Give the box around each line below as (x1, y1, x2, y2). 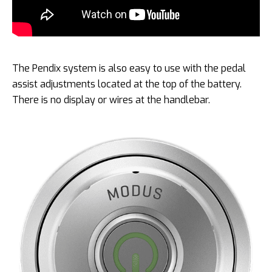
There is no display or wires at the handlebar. (12, 93, 210, 107)
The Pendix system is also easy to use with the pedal (12, 62, 246, 75)
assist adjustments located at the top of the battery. (12, 78, 242, 91)
